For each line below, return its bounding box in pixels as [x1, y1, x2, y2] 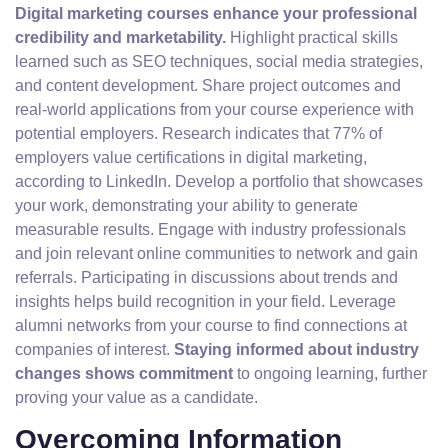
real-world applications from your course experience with [15, 101, 414, 118]
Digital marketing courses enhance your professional [15, 5, 417, 22]
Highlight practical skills [226, 29, 398, 46]
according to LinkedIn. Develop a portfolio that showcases [15, 173, 423, 190]
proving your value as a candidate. [15, 389, 258, 406]
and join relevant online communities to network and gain [15, 245, 418, 262]
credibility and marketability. [15, 29, 226, 46]
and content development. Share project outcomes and [15, 77, 401, 94]
